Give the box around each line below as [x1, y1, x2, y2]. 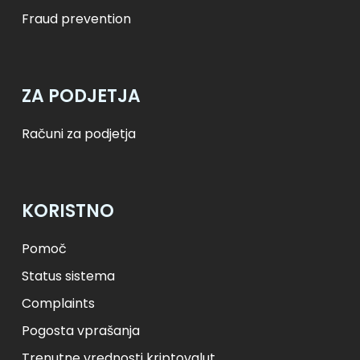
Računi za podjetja [22, 124, 137, 143]
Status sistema [22, 266, 116, 285]
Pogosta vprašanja [22, 321, 141, 340]
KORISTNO [22, 198, 115, 223]
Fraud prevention [22, 9, 132, 28]
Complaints [22, 293, 96, 313]
